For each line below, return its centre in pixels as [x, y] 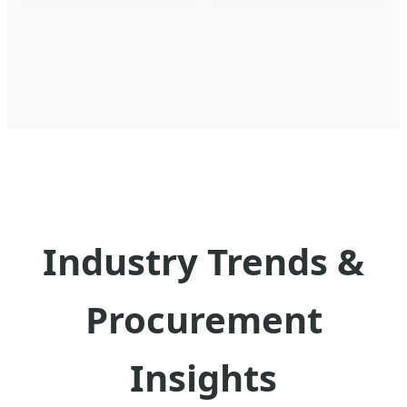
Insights [203, 377]
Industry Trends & [203, 261]
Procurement [203, 319]
